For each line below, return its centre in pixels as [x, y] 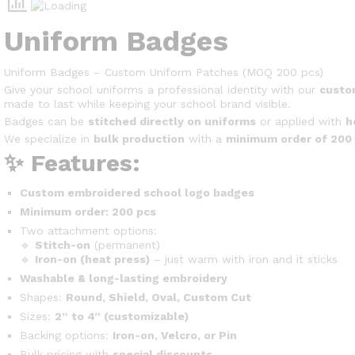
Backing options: [66, 335]
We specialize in [49, 139]
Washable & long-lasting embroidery [124, 278]
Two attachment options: [88, 231]
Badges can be [46, 121]
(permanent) [125, 245]
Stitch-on [63, 245]
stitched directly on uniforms [172, 121]
